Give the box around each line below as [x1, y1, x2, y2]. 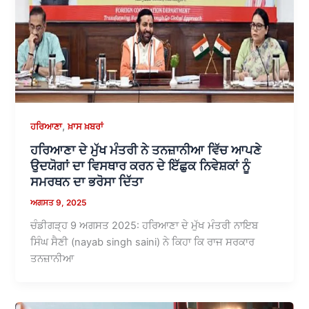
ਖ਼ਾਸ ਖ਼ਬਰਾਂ [68, 121, 104, 132]
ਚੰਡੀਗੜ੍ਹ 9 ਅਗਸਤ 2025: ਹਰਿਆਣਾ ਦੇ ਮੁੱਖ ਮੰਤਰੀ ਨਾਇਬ [30, 219, 259, 232]
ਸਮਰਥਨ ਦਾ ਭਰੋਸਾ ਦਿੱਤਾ [30, 174, 143, 190]
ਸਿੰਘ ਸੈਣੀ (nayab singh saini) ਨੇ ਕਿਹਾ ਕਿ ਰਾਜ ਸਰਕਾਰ [30, 236, 255, 249]
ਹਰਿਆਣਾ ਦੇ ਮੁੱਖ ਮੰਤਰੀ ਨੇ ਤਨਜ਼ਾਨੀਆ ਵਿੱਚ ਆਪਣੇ [30, 142, 262, 158]
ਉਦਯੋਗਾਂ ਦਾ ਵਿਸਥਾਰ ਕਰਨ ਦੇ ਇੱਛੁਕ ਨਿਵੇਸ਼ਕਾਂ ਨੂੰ [30, 158, 251, 174]
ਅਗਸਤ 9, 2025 [30, 198, 87, 208]
